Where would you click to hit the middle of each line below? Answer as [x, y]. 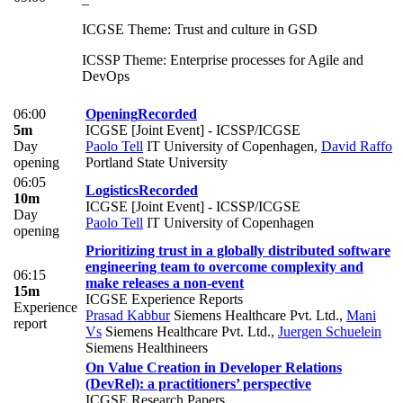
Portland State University [157, 162]
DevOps [106, 76]
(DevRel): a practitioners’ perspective [198, 383]
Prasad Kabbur [128, 315]
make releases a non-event [165, 282]
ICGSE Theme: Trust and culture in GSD [200, 29]
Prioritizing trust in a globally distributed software [238, 250]
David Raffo [357, 146]
